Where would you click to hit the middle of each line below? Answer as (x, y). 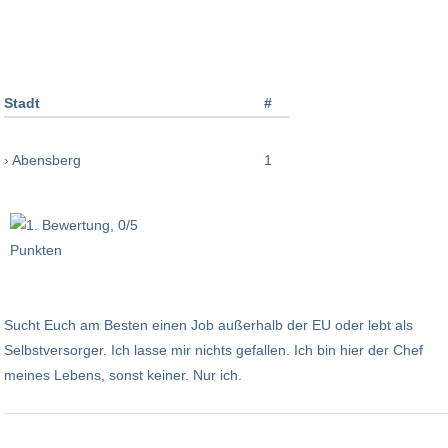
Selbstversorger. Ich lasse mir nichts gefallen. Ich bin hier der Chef (213, 349)
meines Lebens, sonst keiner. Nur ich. (127, 374)
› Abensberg (42, 159)
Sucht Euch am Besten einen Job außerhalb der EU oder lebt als (208, 324)
